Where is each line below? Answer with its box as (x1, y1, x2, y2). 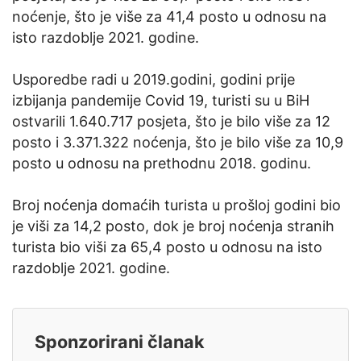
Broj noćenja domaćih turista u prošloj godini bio (12, 197, 341, 214)
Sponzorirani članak (35, 331, 205, 353)
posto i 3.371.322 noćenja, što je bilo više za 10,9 (12, 134, 343, 151)
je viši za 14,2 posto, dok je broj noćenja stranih (12, 218, 334, 235)
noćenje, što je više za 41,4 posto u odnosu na (12, 8, 326, 26)
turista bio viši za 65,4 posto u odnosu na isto (12, 239, 322, 256)
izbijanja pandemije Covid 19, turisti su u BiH (12, 92, 309, 110)
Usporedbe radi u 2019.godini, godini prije (12, 71, 295, 89)
